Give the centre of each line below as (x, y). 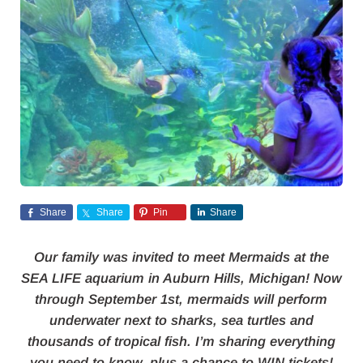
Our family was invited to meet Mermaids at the (181, 257)
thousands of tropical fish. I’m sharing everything (181, 341)
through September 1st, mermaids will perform (181, 299)
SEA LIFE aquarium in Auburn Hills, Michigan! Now (181, 278)
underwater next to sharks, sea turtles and (181, 320)
